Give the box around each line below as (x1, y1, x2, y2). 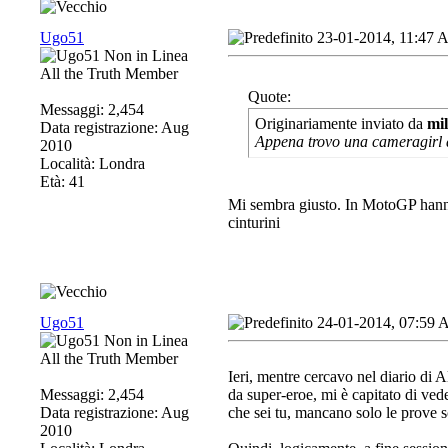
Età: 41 (40, 173, 85, 190)
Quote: (248, 88, 291, 105)
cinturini (228, 214, 284, 231)
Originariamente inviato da (255, 115, 427, 132)
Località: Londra (40, 155, 145, 172)
